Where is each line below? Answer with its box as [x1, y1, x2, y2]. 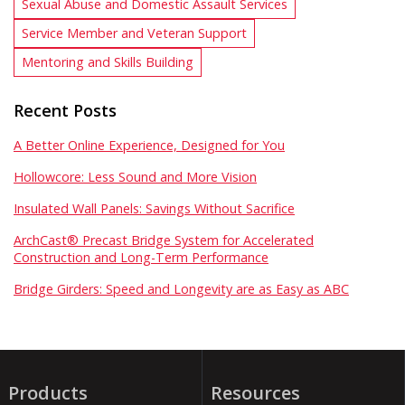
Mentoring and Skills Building [22, 52, 193, 71]
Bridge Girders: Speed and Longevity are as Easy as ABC [14, 279, 349, 297]
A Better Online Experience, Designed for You [14, 136, 285, 154]
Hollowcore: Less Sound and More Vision [14, 167, 257, 185]
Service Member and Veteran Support [22, 24, 247, 42]
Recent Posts [14, 99, 117, 121]
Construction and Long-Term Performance [14, 248, 268, 266]
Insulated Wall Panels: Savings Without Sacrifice [14, 199, 295, 217]
